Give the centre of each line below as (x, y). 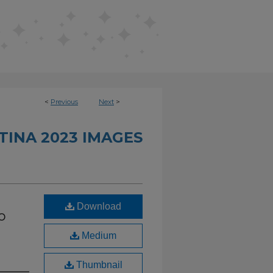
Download (98, 206)
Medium (98, 236)
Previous (64, 102)
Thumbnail (98, 265)
